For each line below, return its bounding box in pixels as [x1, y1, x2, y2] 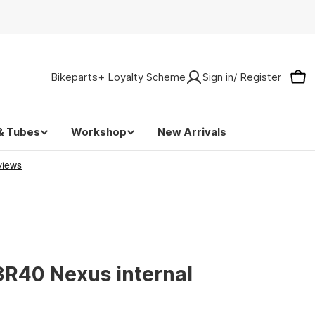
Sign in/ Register [202, 70, 281, 84]
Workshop [71, 125, 127, 139]
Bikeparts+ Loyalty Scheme [51, 70, 186, 84]
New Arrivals [157, 125, 226, 139]
